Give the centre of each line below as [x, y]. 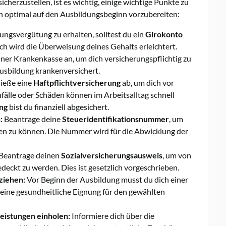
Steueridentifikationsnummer [116, 119]
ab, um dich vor [147, 83]
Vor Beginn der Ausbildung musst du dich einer [107, 180]
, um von [177, 155]
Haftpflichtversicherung [77, 83]
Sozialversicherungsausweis [112, 155]
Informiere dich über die [112, 216]
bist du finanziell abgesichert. [58, 107]
